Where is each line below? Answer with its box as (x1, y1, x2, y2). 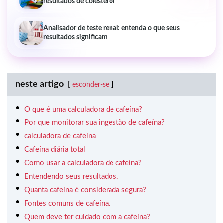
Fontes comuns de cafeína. (24, 199, 111, 207)
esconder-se (72, 81, 109, 88)
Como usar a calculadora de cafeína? (24, 159, 142, 167)
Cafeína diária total (24, 145, 85, 153)
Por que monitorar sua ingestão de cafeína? (24, 118, 165, 126)
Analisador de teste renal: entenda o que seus (43, 24, 180, 32)
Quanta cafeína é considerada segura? (24, 186, 146, 194)
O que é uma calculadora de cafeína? (24, 105, 142, 113)
